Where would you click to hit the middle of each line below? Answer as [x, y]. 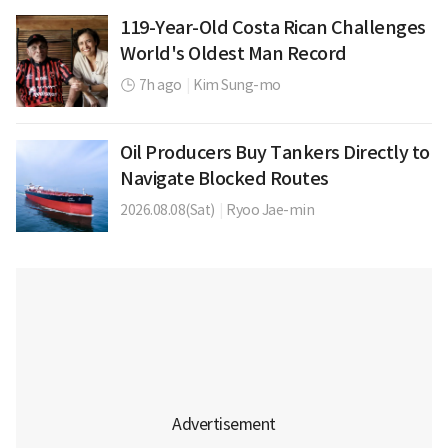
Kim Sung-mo [237, 84]
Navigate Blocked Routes [224, 178]
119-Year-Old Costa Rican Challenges [273, 27]
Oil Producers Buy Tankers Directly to [275, 152]
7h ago [160, 84]
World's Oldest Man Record [233, 53]
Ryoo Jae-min [270, 209]
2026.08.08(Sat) [167, 209]
